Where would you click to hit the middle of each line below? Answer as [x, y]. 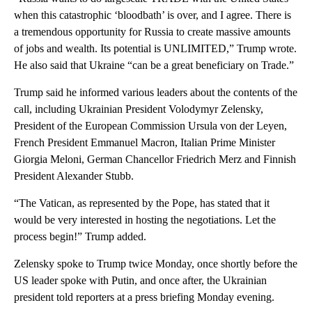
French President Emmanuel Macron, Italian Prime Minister [145, 143]
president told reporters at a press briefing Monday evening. [144, 297]
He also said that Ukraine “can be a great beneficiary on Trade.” [154, 65]
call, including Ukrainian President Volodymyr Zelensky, [139, 109]
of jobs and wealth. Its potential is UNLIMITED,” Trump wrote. [155, 49]
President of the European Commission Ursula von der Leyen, [150, 126]
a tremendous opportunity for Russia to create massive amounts [152, 32]
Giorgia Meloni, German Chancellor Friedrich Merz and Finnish [155, 159]
